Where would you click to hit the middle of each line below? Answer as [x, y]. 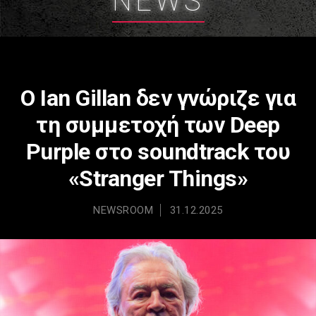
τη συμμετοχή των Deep [158, 124]
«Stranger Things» [158, 178]
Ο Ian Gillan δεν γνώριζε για [158, 98]
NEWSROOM [123, 210]
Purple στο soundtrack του [158, 151]
